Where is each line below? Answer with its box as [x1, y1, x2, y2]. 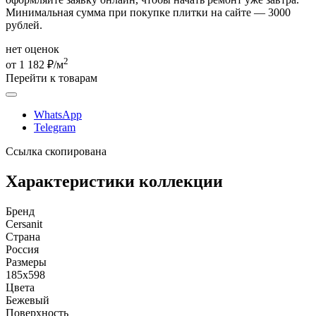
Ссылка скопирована [6, 145, 107, 158]
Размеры [6, 256, 47, 269]
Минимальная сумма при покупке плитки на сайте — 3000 [6, 6, 291, 18]
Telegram [34, 121, 75, 134]
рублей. [6, 19, 42, 31]
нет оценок [6, 43, 59, 55]
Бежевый [6, 294, 49, 307]
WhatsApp [34, 109, 82, 121]
